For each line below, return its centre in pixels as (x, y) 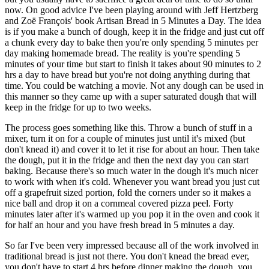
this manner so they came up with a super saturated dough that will (131, 97)
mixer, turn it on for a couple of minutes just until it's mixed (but (125, 139)
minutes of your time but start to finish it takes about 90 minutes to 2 (133, 64)
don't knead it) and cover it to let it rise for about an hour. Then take (132, 150)
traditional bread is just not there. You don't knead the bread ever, (127, 256)
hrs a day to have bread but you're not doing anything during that (127, 75)
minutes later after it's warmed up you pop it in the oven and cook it (132, 214)
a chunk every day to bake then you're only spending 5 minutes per (131, 43)
